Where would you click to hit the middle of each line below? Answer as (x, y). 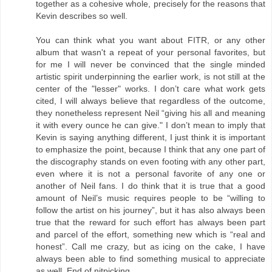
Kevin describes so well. (82, 16)
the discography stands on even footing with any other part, (151, 162)
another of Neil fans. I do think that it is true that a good (151, 186)
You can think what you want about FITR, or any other (151, 40)
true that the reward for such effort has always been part (151, 223)
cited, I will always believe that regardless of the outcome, (151, 101)
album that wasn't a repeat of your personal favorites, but (151, 53)
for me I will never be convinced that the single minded (151, 65)
